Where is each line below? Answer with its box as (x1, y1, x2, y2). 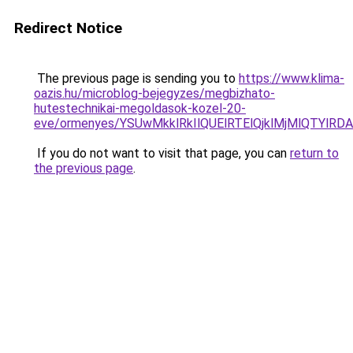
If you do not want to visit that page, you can (34, 146, 290, 161)
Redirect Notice (14, 19, 122, 37)
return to (290, 146, 339, 161)
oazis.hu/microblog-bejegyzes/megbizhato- (34, 86, 275, 101)
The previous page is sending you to (34, 71, 239, 86)
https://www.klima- (239, 71, 344, 86)
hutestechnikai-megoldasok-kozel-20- (34, 101, 246, 116)
